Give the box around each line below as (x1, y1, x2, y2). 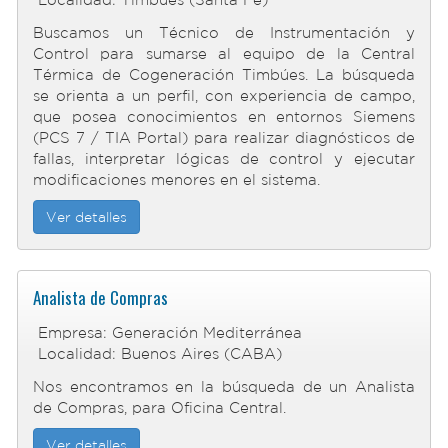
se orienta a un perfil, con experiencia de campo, (33, 87, 415, 104)
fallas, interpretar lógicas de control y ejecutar (33, 150, 415, 167)
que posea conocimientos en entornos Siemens (33, 108, 415, 125)
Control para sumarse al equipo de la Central (33, 45, 415, 62)
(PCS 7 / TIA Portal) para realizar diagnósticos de (33, 129, 415, 146)
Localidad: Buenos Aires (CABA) (38, 345, 282, 362)
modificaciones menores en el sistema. (33, 171, 320, 188)
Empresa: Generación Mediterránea (38, 324, 302, 341)
